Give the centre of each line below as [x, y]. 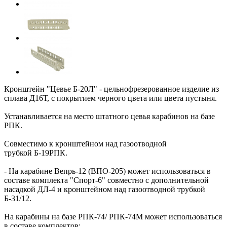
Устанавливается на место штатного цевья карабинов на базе [109, 116]
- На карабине [29, 171]
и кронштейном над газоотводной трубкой [130, 189]
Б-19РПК [50, 153]
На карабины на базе [41, 216]
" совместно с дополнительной [155, 180]
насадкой [21, 189]
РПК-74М [126, 216]
